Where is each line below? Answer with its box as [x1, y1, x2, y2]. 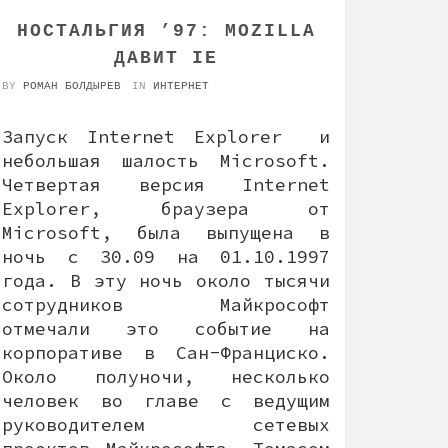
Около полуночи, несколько [2, 364, 330, 388]
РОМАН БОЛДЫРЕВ [23, 79, 121, 92]
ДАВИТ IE [114, 47, 218, 68]
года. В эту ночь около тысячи [2, 268, 330, 292]
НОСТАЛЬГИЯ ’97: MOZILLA [16, 20, 316, 41]
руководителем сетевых [2, 412, 330, 436]
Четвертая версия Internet [2, 172, 330, 196]
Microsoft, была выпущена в [2, 220, 330, 244]
